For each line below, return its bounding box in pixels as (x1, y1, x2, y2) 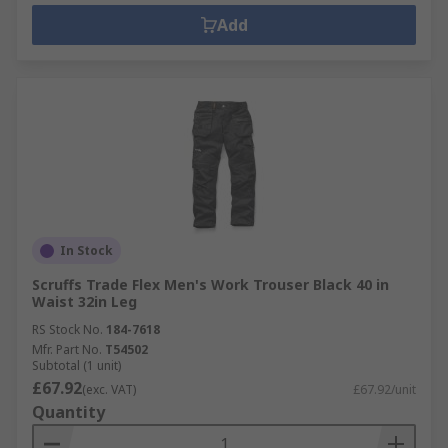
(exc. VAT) (82, 381, 136, 398)
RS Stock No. (32, 321, 103, 338)
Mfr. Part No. (32, 341, 102, 358)
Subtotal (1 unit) (32, 357, 121, 374)
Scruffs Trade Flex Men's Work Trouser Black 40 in (32, 275, 389, 294)
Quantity (32, 401, 105, 423)
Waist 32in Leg (32, 292, 137, 311)
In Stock (60, 242, 113, 259)
